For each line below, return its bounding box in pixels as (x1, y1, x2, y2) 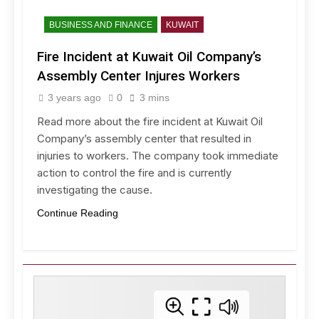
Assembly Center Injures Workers (37, 67, 240, 84)
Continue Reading (37, 206, 118, 219)
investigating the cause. (37, 182, 152, 197)
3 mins (140, 91, 169, 103)
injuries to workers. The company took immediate (37, 148, 278, 162)
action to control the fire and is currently (37, 165, 231, 179)
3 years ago (48, 91, 101, 103)
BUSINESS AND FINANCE (49, 19, 152, 30)
